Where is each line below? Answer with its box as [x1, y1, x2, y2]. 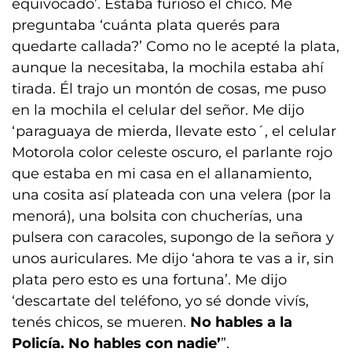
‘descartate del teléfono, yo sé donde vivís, [12, 292, 309, 310]
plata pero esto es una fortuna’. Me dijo [12, 271, 287, 289]
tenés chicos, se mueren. [12, 313, 186, 332]
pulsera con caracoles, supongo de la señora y [12, 229, 334, 247]
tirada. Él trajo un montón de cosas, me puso [12, 80, 326, 98]
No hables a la [186, 313, 292, 332]
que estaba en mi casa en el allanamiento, [12, 165, 312, 183]
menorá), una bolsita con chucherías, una [12, 207, 303, 225]
